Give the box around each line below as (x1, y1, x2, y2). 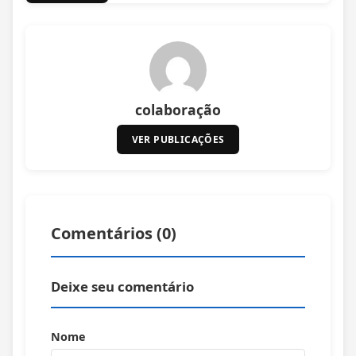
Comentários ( (51, 222, 162, 244)
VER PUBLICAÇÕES (131, 132, 225, 146)
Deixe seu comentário (51, 277, 194, 296)
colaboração (135, 100, 221, 120)
